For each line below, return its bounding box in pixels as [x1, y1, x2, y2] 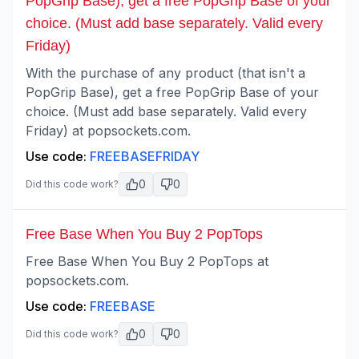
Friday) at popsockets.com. [26, 123, 191, 139]
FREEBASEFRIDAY [90, 148, 200, 164]
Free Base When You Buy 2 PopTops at [26, 253, 268, 269]
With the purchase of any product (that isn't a [26, 65, 305, 81]
